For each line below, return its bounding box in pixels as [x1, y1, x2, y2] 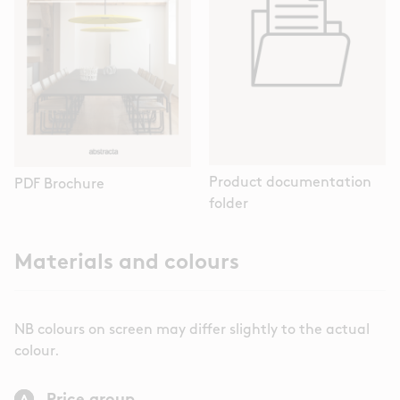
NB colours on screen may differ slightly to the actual [14, 323, 370, 338]
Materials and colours [14, 253, 239, 275]
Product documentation [209, 176, 371, 191]
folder [209, 197, 248, 212]
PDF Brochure [14, 177, 104, 192]
